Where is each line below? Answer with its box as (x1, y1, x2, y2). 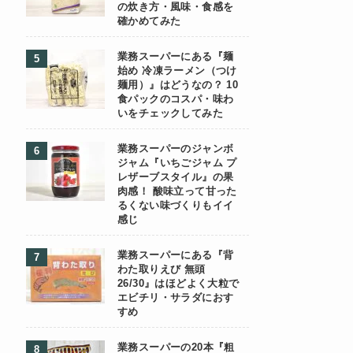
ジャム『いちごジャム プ (117, 158, 237, 169)
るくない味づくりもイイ (117, 200, 234, 211)
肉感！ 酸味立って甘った (117, 186, 237, 197)
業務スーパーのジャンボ (117, 143, 234, 154)
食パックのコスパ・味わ (117, 94, 234, 105)
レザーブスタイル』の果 (117, 172, 234, 183)
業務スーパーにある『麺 (117, 51, 234, 62)
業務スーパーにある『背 (117, 250, 234, 261)
